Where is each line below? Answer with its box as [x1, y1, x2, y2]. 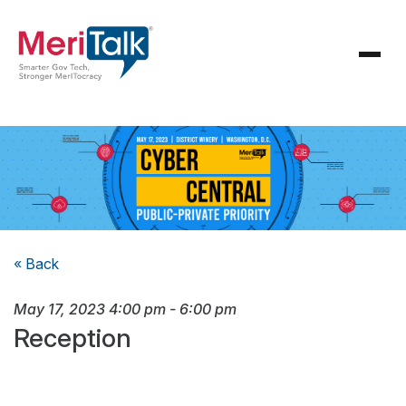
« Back [14, 255, 59, 274]
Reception [14, 323, 131, 354]
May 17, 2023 [14, 300, 105, 319]
